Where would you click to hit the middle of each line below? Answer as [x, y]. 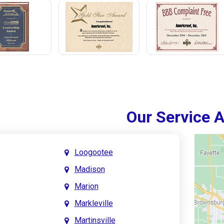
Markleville [93, 203]
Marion [86, 186]
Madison [89, 169]
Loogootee [93, 152]
